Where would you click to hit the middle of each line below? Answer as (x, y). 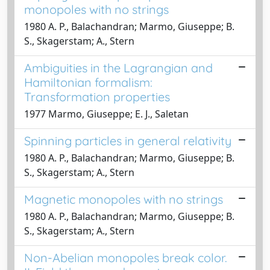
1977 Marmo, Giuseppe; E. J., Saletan (106, 114)
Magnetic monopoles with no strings (124, 199)
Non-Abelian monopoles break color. (126, 257)
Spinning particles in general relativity (128, 140)
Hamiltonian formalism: (88, 82)
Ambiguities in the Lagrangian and (118, 67)
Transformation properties (97, 96)
